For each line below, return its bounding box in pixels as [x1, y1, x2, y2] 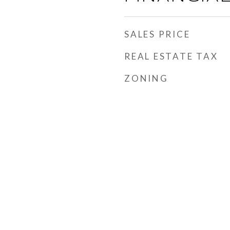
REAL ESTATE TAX [124, 51, 218, 62]
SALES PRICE [124, 29, 190, 40]
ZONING [124, 73, 168, 84]
